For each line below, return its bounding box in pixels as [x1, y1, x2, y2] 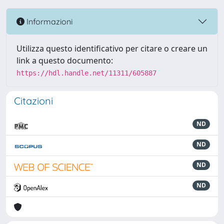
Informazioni [24, 16, 72, 26]
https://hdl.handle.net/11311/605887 [16, 69, 156, 77]
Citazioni [14, 94, 53, 107]
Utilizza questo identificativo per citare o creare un [16, 43, 207, 54]
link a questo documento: [16, 55, 113, 66]
